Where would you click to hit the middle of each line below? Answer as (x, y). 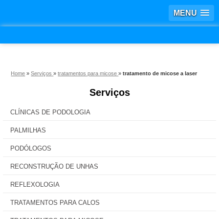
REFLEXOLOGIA (35, 185)
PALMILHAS (28, 130)
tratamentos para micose (88, 73)
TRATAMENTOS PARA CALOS (55, 203)
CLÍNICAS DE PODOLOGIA (50, 112)
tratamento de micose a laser (160, 73)
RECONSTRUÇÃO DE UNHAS (54, 166)
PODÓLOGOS (31, 148)
